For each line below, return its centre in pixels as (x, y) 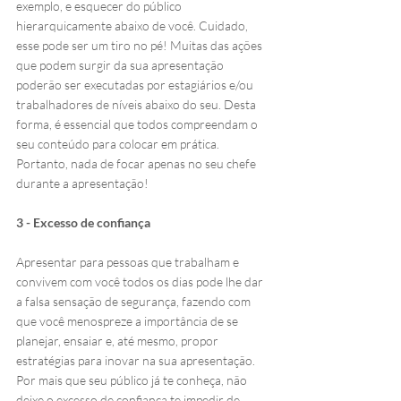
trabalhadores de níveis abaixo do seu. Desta (137, 104)
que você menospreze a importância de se (128, 320)
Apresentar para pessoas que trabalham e (129, 261)
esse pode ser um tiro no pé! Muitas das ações (141, 45)
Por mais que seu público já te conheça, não (133, 380)
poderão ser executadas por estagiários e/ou (136, 84)
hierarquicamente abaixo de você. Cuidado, (133, 25)
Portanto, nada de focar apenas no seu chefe (137, 163)
